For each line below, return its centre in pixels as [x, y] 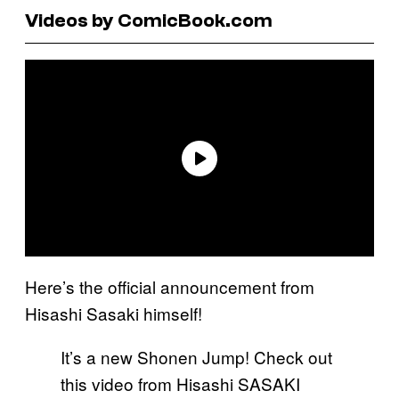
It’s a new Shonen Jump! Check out [196, 357]
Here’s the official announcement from [170, 287]
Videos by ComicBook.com [149, 20]
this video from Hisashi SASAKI [180, 384]
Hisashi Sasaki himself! [114, 313]
